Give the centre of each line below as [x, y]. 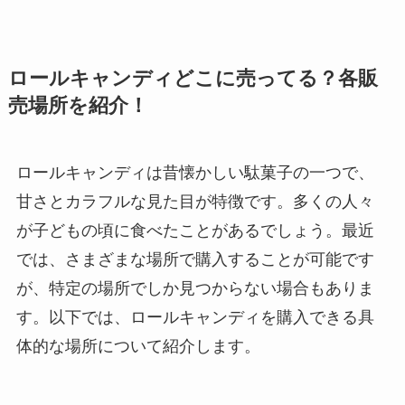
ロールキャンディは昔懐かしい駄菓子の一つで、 [195, 173]
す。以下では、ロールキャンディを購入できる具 [195, 318]
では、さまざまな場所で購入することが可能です [195, 260]
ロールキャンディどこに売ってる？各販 [193, 79]
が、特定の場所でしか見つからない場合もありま [195, 289]
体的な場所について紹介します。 [138, 347]
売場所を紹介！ [78, 106]
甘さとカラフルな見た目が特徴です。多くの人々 [195, 202]
